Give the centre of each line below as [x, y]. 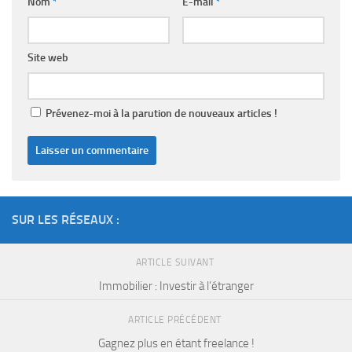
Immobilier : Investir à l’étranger [176, 286]
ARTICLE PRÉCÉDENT [176, 320]
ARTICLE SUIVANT [176, 263]
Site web [48, 58]
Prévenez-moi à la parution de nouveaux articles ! [160, 114]
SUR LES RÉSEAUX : [66, 220]
